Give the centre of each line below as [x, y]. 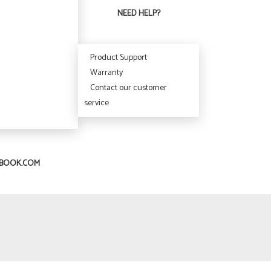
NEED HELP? [139, 14]
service [97, 103]
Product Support [119, 58]
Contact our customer [129, 88]
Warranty [107, 73]
